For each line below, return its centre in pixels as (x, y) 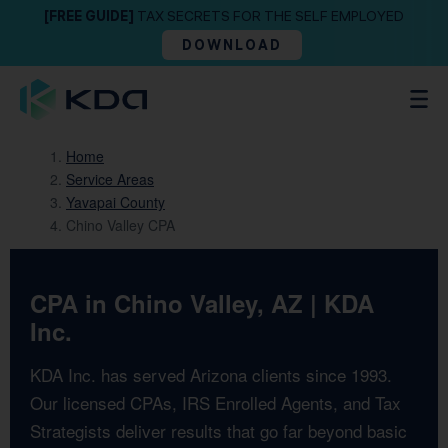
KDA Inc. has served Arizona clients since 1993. (211, 374)
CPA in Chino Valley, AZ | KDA (202, 303)
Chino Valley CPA (120, 225)
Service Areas (110, 179)
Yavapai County (115, 202)
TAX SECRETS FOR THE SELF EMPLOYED (269, 16)
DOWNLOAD (232, 45)
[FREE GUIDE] (89, 16)
